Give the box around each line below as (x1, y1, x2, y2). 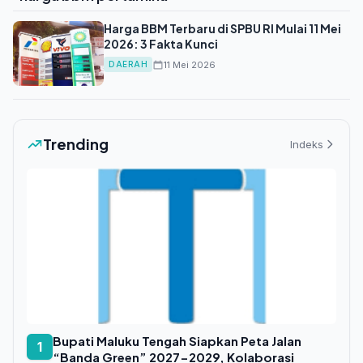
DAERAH (109, 59, 147, 69)
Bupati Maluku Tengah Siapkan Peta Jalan (53, 333, 301, 348)
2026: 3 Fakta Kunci (104, 36, 218, 51)
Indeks (290, 137, 323, 151)
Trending (43, 135, 109, 153)
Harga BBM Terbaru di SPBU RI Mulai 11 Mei (104, 21, 341, 36)
